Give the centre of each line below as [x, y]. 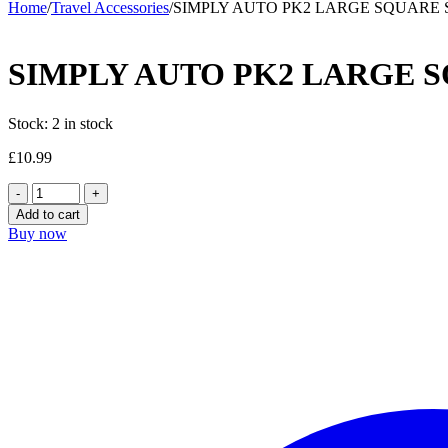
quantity [56, 316]
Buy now [37, 233]
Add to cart [48, 214]
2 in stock [82, 123]
